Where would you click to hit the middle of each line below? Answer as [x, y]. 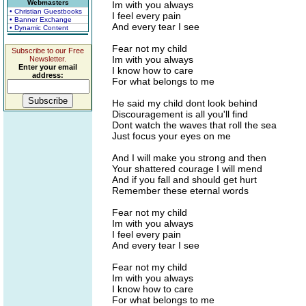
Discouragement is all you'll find [180, 114]
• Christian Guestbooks [46, 11]
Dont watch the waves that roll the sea [194, 125]
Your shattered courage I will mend [187, 169]
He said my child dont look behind [185, 103]
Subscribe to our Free [48, 51]
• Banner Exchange [41, 19]
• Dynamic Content [39, 28]
